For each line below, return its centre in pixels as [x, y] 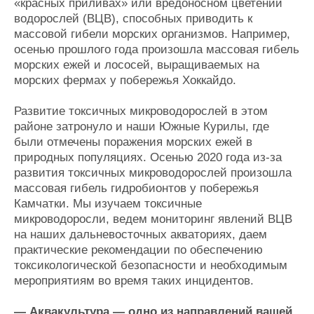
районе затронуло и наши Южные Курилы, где [142, 126]
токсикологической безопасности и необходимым [151, 265]
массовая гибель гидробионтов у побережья [136, 188]
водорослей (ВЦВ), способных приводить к [133, 18]
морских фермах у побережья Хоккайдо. [125, 80]
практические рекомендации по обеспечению [138, 250]
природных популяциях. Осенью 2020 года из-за [148, 157]
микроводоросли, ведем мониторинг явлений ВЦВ [153, 219]
